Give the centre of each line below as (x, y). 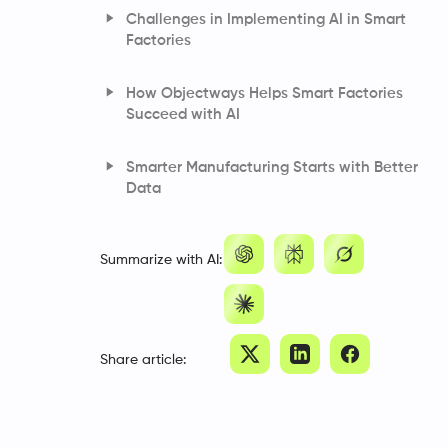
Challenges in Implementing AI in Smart (266, 19)
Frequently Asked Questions (226, 223)
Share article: (143, 359)
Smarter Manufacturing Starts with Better (272, 167)
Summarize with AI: (161, 259)
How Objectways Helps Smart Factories (264, 93)
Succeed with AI (183, 114)
